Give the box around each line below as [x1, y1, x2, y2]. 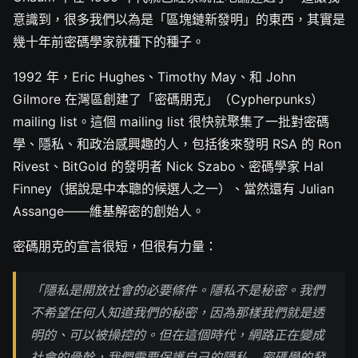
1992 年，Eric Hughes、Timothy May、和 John [13, 69, 296, 86]
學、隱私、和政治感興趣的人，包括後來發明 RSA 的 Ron [13, 136, 341, 153]
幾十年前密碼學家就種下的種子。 [13, 34, 205, 50]
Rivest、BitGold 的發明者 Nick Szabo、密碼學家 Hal [13, 158, 324, 175]
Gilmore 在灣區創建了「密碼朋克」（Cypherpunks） [13, 91, 324, 108]
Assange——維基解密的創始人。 [13, 203, 205, 220]
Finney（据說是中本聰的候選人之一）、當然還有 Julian [13, 181, 334, 197]
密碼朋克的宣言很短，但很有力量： [13, 238, 217, 255]
